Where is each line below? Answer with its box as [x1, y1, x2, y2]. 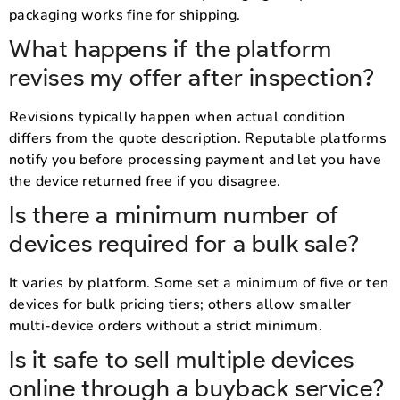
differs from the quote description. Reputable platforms [9, 128, 387, 148]
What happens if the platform [9, 33, 332, 63]
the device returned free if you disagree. [9, 171, 281, 191]
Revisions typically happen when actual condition [9, 106, 346, 127]
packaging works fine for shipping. [9, 4, 241, 25]
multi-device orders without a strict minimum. [9, 315, 322, 336]
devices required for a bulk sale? [9, 228, 360, 258]
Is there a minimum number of [9, 199, 339, 229]
